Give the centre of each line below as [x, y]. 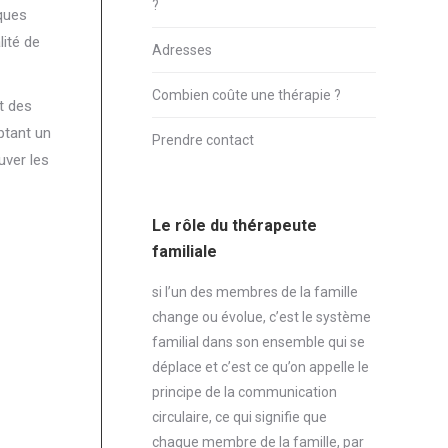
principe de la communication [244, 392]
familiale [184, 252]
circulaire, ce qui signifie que [239, 417]
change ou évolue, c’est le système [261, 317]
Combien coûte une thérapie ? [246, 95]
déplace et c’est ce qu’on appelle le [260, 367]
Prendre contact [203, 140]
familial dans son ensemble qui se [258, 342]
